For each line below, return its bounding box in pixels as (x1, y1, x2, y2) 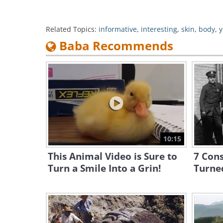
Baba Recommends (56, 37, 173, 54)
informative (99, 24, 137, 34)
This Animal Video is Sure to (48, 150, 177, 163)
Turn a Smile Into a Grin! (48, 162, 161, 175)
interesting (141, 24, 177, 34)
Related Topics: (46, 24, 97, 34)
